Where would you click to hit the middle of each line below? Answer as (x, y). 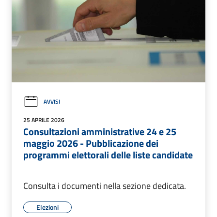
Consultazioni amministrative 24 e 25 (100, 131)
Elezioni (47, 207)
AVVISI (52, 102)
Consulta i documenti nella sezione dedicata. (105, 186)
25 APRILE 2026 (44, 120)
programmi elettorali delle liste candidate (108, 155)
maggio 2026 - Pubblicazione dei (91, 143)
